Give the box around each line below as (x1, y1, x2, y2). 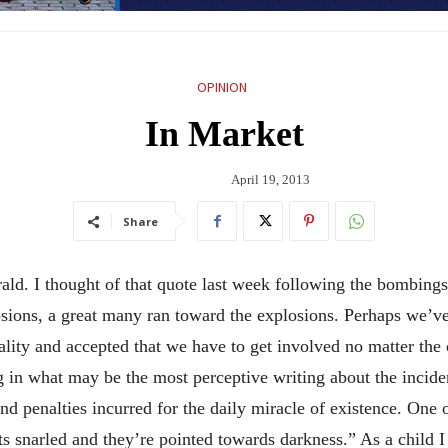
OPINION (196, 77, 247, 96)
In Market (144, 113, 304, 154)
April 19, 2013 (231, 171, 310, 187)
